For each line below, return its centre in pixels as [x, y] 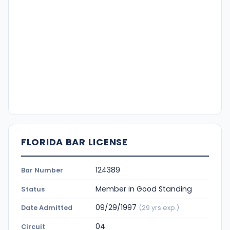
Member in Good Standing [144, 189]
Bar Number [42, 170]
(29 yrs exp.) [159, 208]
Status [33, 189]
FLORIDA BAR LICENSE [74, 142]
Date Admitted [47, 208]
